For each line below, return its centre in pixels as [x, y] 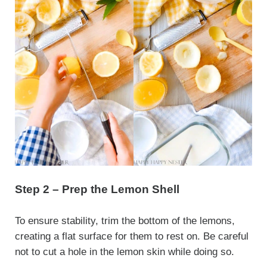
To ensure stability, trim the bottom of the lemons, [125, 221]
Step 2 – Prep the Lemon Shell [97, 190]
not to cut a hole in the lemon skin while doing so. [124, 252]
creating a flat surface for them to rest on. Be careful [131, 237]
